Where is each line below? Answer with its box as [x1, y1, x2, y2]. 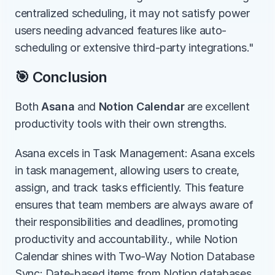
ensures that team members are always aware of [15, 198, 254, 211]
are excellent [184, 100, 250, 113]
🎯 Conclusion [15, 68, 107, 86]
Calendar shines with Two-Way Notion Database [15, 250, 255, 263]
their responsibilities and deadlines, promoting [15, 215, 239, 228]
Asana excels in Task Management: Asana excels [15, 147, 255, 160]
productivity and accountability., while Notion [15, 233, 238, 246]
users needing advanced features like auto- [15, 24, 227, 37]
